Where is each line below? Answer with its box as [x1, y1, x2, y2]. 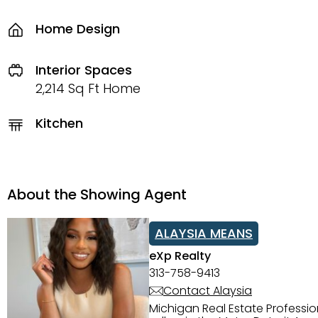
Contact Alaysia [163, 282, 252, 299]
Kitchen [35, 114, 83, 132]
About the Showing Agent [7, 184, 187, 204]
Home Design [35, 20, 120, 38]
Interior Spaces [35, 60, 132, 79]
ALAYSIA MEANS [155, 224, 253, 242]
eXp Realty [149, 247, 211, 264]
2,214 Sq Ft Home [35, 79, 141, 97]
